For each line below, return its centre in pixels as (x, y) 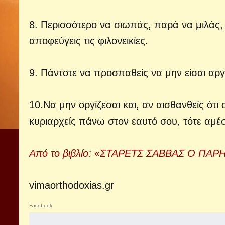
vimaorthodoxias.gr (72, 185)
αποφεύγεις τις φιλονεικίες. (89, 41)
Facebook (41, 206)
